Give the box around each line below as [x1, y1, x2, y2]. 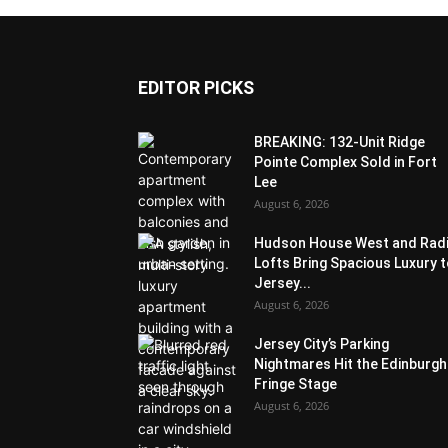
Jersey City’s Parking [254, 336, 389, 352]
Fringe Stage [254, 376, 337, 392]
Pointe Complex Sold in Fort [254, 154, 437, 170]
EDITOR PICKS [138, 77, 254, 98]
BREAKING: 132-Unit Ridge [254, 134, 425, 150]
